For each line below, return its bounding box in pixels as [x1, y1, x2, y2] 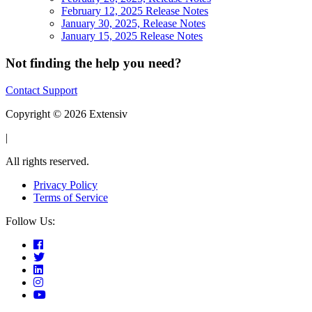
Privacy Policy [33, 178, 97, 191]
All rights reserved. [6, 155, 89, 167]
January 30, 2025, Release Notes [61, 17, 205, 30]
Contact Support [6, 84, 77, 96]
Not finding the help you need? [6, 55, 182, 70]
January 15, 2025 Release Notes [61, 30, 203, 42]
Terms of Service [33, 191, 108, 203]
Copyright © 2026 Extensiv [6, 107, 127, 120]
